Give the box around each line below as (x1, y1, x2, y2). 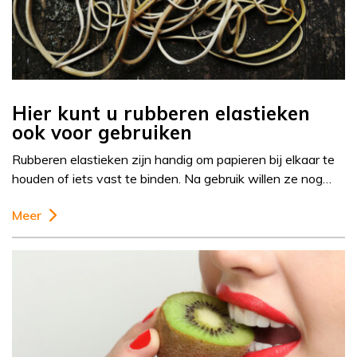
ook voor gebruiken (12, 120, 192, 145)
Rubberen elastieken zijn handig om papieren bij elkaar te (12, 151, 335, 168)
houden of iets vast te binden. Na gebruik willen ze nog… (12, 171, 331, 187)
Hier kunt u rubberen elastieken (12, 101, 310, 126)
